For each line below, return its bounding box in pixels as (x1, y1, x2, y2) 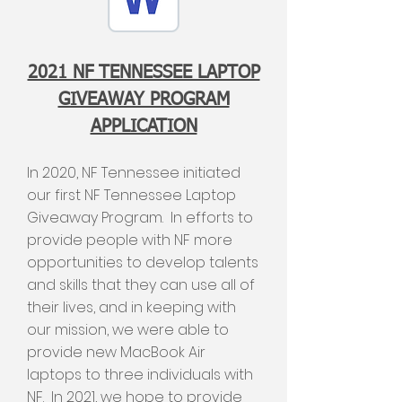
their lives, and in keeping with (27, 297, 236, 318)
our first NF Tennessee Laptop (27, 185, 236, 205)
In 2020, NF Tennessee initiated (27, 162, 240, 183)
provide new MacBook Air (27, 342, 205, 363)
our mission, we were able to (27, 319, 229, 340)
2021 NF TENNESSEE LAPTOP (27, 64, 260, 82)
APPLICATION (90, 118, 197, 135)
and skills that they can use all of (27, 275, 255, 295)
